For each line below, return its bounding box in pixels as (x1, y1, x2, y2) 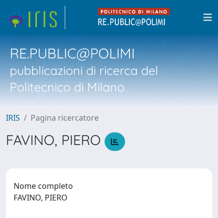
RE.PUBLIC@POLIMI (10, 44, 135, 62)
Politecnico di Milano (10, 79, 125, 94)
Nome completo (14, 180, 73, 191)
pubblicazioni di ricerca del (10, 63, 158, 78)
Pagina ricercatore (31, 112, 99, 123)
